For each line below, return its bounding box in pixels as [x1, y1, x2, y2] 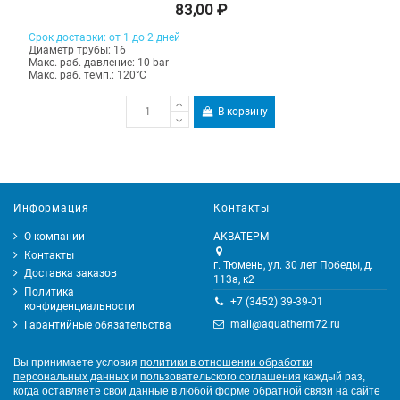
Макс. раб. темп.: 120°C [29, 69, 147, 82]
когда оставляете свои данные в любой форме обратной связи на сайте [13, 384, 380, 397]
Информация [13, 202, 89, 215]
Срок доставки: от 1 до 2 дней [29, 31, 181, 45]
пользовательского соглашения [140, 370, 301, 383]
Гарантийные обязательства [24, 319, 171, 332]
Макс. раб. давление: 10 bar [29, 56, 170, 70]
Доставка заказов [24, 267, 117, 280]
